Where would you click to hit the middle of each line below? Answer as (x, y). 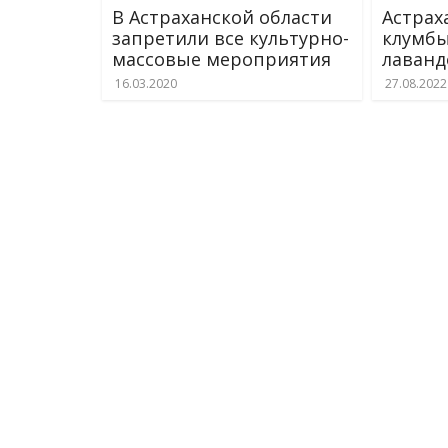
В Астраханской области (222, 17)
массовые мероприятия (221, 59)
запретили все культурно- (230, 38)
